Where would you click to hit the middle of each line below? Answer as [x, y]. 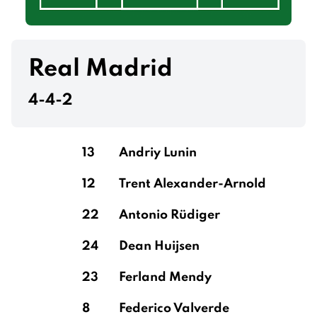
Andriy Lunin [158, 153]
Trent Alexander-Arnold [192, 184]
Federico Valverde [174, 309]
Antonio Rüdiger [169, 215]
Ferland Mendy [167, 277]
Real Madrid [100, 69]
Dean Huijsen [159, 246]
